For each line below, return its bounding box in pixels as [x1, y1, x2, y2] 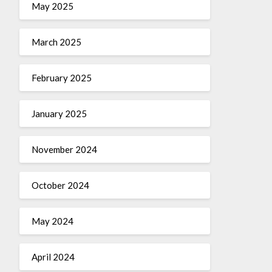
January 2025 [31, 107, 87, 119]
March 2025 [31, 36, 81, 47]
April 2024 [31, 251, 75, 262]
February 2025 [31, 72, 92, 83]
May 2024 [31, 215, 73, 226]
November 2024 [31, 143, 97, 155]
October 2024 [31, 179, 89, 191]
